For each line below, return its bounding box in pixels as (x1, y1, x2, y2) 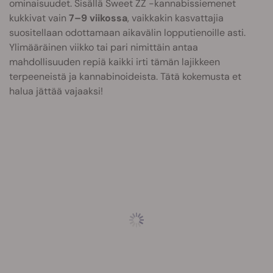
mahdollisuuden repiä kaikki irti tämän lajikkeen (9, 55, 220, 68)
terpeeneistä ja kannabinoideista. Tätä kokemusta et (9, 70, 241, 83)
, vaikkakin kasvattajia (127, 12, 224, 24)
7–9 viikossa (66, 12, 127, 24)
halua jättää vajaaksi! (9, 85, 103, 97)
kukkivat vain (9, 12, 66, 24)
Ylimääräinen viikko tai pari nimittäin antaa (9, 41, 198, 54)
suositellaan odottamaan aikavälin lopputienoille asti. (9, 26, 246, 39)
